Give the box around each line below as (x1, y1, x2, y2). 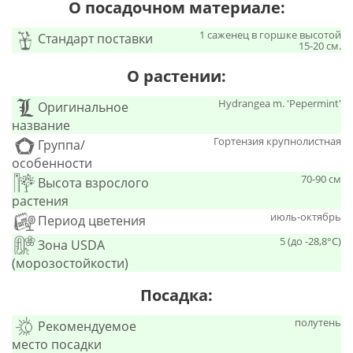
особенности (12, 154, 92, 173)
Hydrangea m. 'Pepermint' (218, 96, 341, 111)
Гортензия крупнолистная (214, 134, 341, 149)
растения (12, 192, 69, 210)
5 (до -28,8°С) (280, 234, 341, 249)
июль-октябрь (270, 210, 341, 225)
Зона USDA (38, 236, 105, 255)
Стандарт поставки (38, 30, 153, 48)
